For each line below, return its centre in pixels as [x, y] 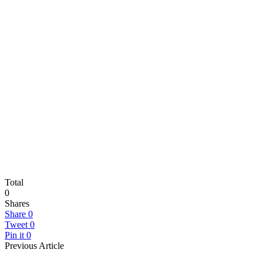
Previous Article [34, 245]
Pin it [14, 235]
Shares [17, 203]
